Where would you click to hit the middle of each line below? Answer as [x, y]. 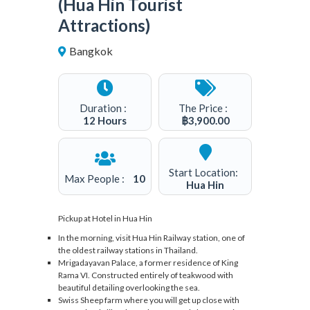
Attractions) [104, 25]
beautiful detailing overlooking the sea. [129, 288]
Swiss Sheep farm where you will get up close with [149, 300]
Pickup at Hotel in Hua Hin [105, 218]
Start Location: [205, 172]
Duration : [105, 108]
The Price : [204, 108]
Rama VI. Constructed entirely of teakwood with [146, 275]
